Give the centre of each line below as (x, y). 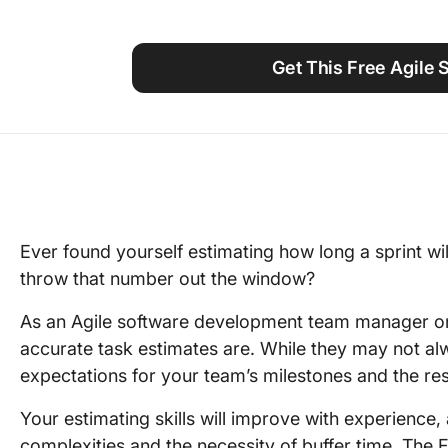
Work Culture (373, 47)
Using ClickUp (377, 13)
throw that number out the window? (167, 278)
